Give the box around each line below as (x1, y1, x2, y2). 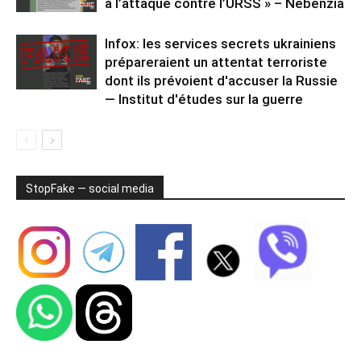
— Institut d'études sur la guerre (105, 90, 303, 107)
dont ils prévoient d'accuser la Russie (105, 72, 338, 89)
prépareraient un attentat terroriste (105, 53, 327, 70)
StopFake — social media (26, 181, 154, 195)
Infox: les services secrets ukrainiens (105, 35, 336, 52)
